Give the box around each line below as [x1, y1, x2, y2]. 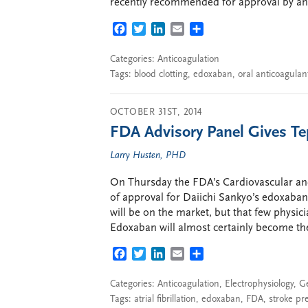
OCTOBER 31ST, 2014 [110, 107, 202, 118]
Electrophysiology [225, 279, 294, 289]
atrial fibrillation [134, 294, 196, 305]
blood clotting [134, 69, 188, 80]
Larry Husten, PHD [110, 151, 186, 161]
